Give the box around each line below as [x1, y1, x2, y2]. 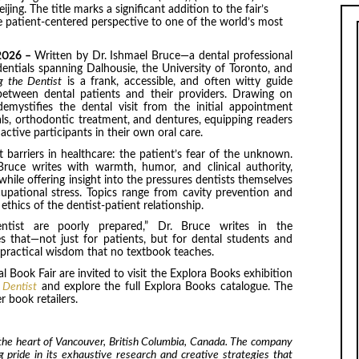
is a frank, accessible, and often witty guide [62, 76, 293, 88]
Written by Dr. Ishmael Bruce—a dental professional [34, 50, 293, 63]
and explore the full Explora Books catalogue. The [37, 280, 293, 292]
